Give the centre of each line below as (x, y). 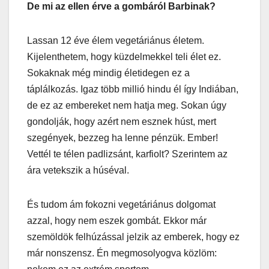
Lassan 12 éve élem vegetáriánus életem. (116, 40)
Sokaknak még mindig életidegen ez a (108, 73)
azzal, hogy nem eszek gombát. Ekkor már (117, 220)
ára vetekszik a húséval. (78, 170)
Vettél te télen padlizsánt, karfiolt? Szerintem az (127, 154)
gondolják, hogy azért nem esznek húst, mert (122, 121)
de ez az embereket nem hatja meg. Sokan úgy (127, 105)
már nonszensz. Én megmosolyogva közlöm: (122, 253)
